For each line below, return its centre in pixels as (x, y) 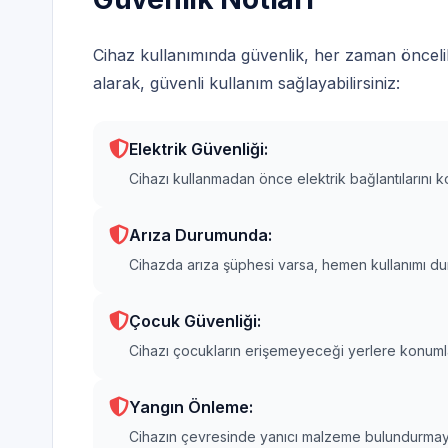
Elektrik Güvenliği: (198, 144)
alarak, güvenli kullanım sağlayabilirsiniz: (246, 78)
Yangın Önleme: (191, 402)
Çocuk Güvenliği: (195, 316)
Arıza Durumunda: (200, 230)
